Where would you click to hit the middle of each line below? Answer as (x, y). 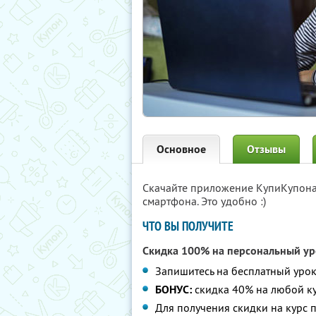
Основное (181, 149)
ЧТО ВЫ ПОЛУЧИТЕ (188, 226)
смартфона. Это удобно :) (204, 201)
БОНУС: (174, 290)
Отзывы (266, 149)
